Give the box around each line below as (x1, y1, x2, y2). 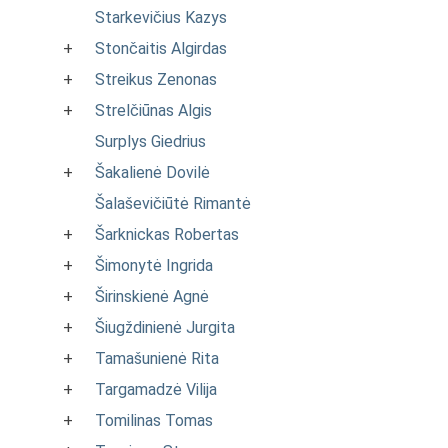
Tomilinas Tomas (95, 411, 213, 430)
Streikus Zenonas (95, 70, 217, 89)
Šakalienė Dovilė (95, 163, 210, 182)
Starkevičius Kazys (95, 8, 227, 27)
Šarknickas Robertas (95, 225, 239, 244)
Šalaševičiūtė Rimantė (95, 194, 251, 213)
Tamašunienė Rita (95, 349, 219, 368)
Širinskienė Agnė (95, 287, 209, 306)
